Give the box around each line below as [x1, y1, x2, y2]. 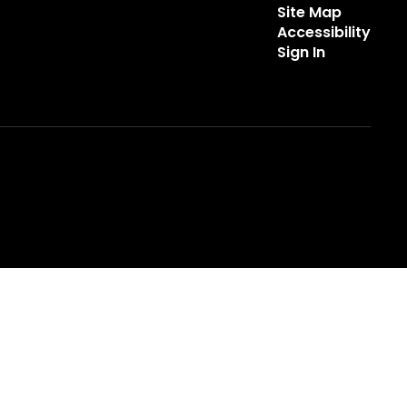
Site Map [276, 2, 342, 23]
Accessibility [276, 22, 371, 43]
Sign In [276, 42, 325, 63]
